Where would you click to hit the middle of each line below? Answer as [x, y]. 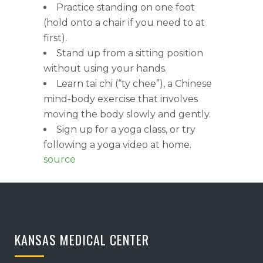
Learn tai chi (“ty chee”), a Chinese [134, 84]
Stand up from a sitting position [130, 53]
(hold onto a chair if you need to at [124, 23]
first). [55, 38]
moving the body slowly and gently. [127, 114]
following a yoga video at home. [117, 145]
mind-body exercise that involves [121, 99]
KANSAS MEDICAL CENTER [82, 240]
